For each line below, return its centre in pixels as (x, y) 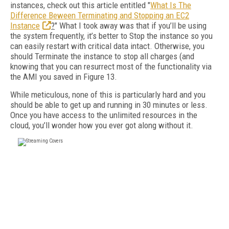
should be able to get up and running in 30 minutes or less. (109, 105)
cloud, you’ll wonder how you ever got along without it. (103, 125)
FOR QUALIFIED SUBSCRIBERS (114, 220)
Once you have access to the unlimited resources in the (104, 115)
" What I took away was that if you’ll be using (131, 26)
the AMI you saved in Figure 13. (65, 77)
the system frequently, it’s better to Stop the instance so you (111, 36)
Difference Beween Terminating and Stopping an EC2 (100, 15)
